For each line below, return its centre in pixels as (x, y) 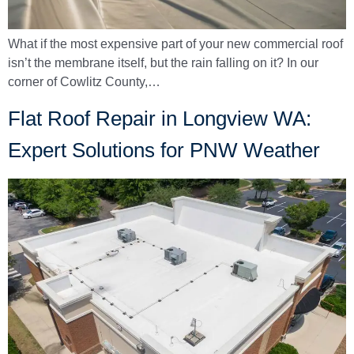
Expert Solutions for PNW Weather (164, 151)
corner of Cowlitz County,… (84, 82)
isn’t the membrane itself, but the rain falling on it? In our (163, 63)
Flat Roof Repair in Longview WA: (160, 119)
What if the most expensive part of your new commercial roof (175, 44)
